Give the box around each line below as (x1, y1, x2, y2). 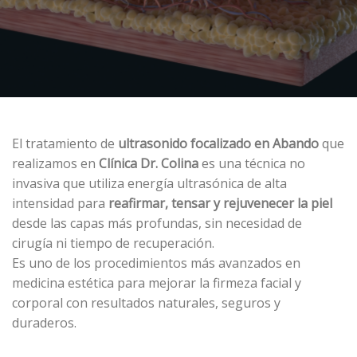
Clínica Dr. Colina (99, 154, 198, 172)
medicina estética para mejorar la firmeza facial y (12, 273, 301, 292)
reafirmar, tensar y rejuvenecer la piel (108, 194, 332, 212)
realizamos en (12, 154, 99, 172)
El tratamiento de (12, 134, 118, 152)
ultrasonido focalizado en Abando (118, 134, 319, 152)
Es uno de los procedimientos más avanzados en (12, 253, 300, 272)
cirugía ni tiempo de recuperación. (12, 233, 214, 252)
